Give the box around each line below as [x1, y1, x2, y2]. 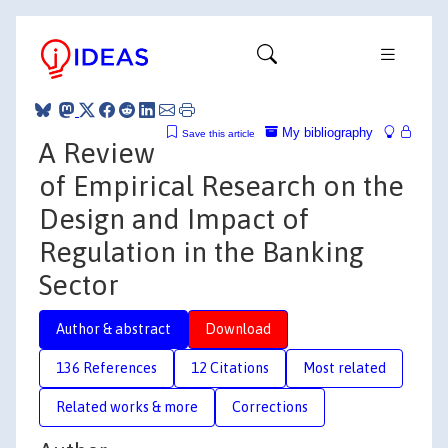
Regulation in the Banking [39, 235, 364, 268]
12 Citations [191, 359, 269, 376]
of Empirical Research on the [39, 169, 404, 202]
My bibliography [278, 124, 373, 140]
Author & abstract [56, 320, 171, 337]
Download [205, 320, 271, 337]
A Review [39, 136, 155, 169]
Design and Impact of [39, 202, 309, 235]
